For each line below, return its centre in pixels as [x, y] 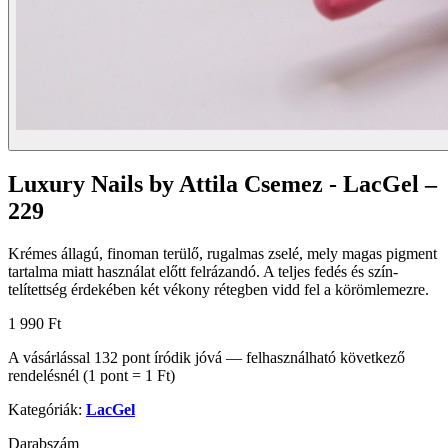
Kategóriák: [45, 409]
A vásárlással [51, 357]
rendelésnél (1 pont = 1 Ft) [91, 375]
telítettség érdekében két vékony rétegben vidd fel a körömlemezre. [218, 289]
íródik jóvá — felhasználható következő [277, 357]
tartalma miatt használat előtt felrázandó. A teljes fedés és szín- [203, 271]
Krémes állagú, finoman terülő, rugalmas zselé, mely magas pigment [222, 253]
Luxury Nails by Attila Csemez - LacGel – [222, 184]
